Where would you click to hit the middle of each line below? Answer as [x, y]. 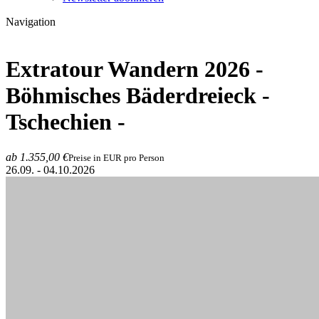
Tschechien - [66, 122]
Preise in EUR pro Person [116, 157]
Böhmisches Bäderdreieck [131, 96]
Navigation [31, 22]
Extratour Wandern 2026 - [135, 69]
